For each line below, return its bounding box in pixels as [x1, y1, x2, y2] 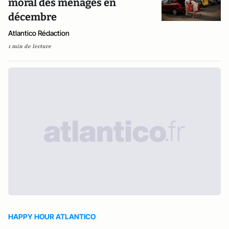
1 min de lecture [8, 42, 51, 50]
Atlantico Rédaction [8, 29, 70, 37]
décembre [8, 11, 57, 23]
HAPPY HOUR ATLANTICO [8, 212, 96, 221]
